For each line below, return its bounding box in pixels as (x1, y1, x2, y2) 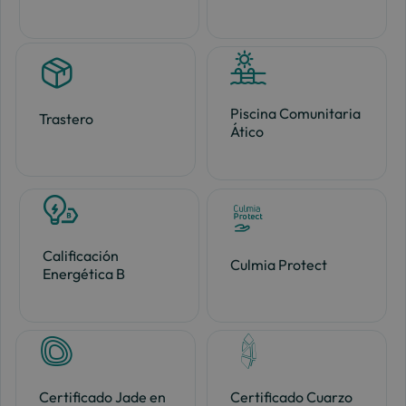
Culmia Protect (230, 255, 328, 274)
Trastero (38, 109, 93, 128)
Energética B (42, 264, 125, 283)
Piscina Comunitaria (230, 104, 362, 123)
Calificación (42, 246, 119, 265)
